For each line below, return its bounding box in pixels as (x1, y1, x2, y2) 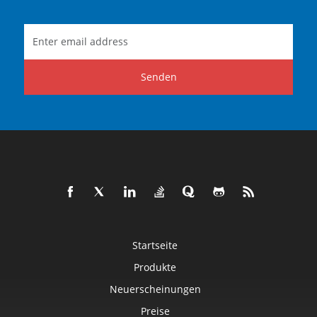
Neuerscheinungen (109, 282, 201, 296)
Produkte (134, 260, 176, 274)
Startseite (132, 238, 178, 252)
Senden (140, 69, 177, 83)
